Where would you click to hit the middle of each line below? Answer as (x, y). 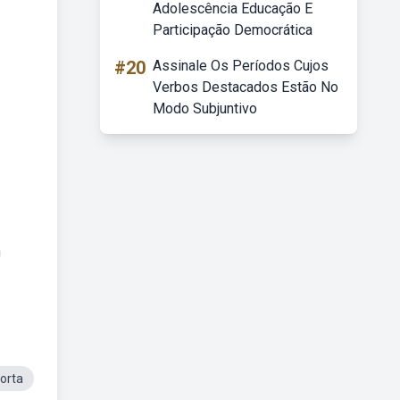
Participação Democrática (233, 30)
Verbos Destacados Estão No (246, 87)
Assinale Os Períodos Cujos (241, 66)
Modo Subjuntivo (205, 108)
